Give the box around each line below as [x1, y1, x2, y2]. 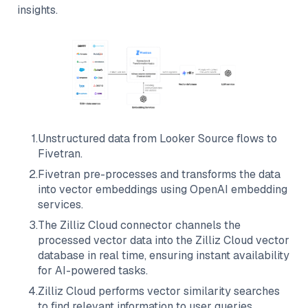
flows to [234, 131, 277, 146]
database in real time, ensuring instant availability [38, 248, 289, 263]
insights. [17, 3, 58, 17]
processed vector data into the [38, 233, 195, 248]
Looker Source [159, 131, 234, 146]
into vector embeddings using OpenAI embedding [38, 182, 287, 197]
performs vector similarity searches [96, 284, 280, 299]
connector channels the [118, 218, 241, 233]
